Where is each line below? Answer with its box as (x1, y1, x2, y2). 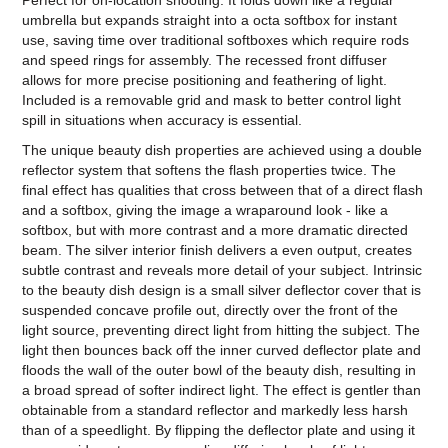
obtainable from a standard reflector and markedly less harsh (22, 402, 409, 419)
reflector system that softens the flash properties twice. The (22, 162, 397, 179)
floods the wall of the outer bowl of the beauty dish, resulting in (22, 362, 417, 379)
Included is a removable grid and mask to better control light (22, 92, 402, 109)
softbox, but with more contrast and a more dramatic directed (22, 222, 409, 239)
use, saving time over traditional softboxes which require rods (22, 32, 410, 49)
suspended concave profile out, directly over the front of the (22, 302, 399, 319)
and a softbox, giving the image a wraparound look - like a (22, 202, 389, 219)
